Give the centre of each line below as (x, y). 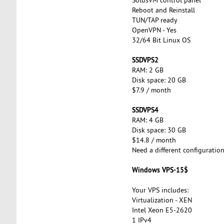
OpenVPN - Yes (154, 30)
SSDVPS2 (146, 59)
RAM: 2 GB (148, 70)
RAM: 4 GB (148, 120)
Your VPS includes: (160, 190)
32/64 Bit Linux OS (161, 40)
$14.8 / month (155, 140)
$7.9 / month (152, 90)
